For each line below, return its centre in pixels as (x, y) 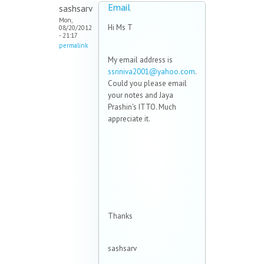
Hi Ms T (120, 28)
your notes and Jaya (141, 95)
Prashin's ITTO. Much (142, 107)
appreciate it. (129, 119)
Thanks (120, 216)
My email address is (140, 60)
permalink (73, 46)
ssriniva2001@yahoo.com (151, 72)
